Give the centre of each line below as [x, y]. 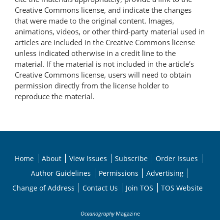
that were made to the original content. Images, [95, 21]
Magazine [127, 214]
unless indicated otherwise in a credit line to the [95, 53]
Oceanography [97, 214]
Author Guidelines [61, 173]
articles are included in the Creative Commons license [105, 42]
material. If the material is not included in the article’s [104, 64]
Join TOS [139, 188]
